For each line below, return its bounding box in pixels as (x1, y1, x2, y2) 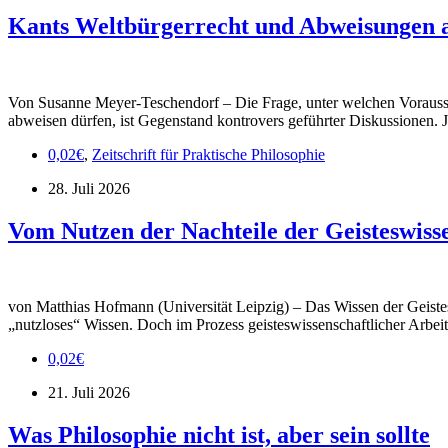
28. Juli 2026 (48, 179, 130, 197)
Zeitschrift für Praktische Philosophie (92, 145, 325, 163)
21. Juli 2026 (48, 384, 130, 402)
